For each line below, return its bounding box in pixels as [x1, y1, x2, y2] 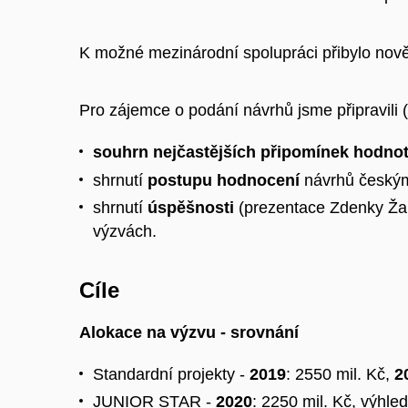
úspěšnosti [148, 199, 239, 218]
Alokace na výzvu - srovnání [79, 323, 303, 342]
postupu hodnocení [148, 170, 300, 189]
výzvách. [93, 222, 157, 241]
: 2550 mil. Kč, [286, 364, 394, 383]
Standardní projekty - [93, 364, 250, 383]
